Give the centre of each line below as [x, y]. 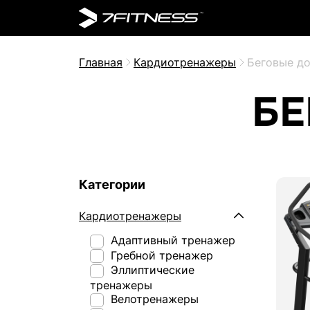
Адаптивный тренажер [171, 240]
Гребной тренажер [160, 255]
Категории [112, 184]
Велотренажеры [153, 299]
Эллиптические [151, 270]
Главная [101, 62]
